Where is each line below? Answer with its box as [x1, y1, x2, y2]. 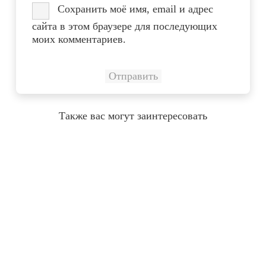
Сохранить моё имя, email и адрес [58, 2, 213, 15]
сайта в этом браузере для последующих [32, 20, 217, 32]
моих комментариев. [32, 33, 126, 45]
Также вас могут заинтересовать [59, 109, 207, 122]
